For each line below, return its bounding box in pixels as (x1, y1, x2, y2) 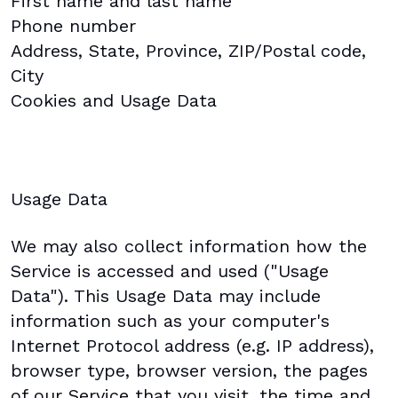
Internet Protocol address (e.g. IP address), (11, 335, 374, 357)
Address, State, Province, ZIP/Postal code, (11, 40, 366, 62)
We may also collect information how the (11, 235, 367, 258)
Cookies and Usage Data (11, 90, 217, 112)
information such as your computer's (11, 310, 330, 332)
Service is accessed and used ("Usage (11, 260, 329, 283)
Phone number (11, 15, 136, 37)
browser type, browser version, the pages (11, 360, 368, 382)
